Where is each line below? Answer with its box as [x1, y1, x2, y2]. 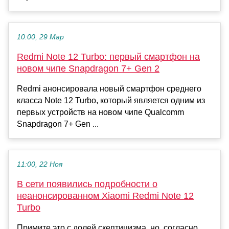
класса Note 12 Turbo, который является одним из [17, 96, 205, 105]
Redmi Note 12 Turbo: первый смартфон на [17, 52, 200, 62]
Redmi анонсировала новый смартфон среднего [17, 84, 201, 94]
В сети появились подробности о [17, 179, 157, 190]
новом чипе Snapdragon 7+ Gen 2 [17, 63, 159, 74]
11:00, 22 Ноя [17, 161, 62, 169]
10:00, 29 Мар [17, 33, 64, 41]
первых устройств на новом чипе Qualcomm [17, 108, 184, 117]
